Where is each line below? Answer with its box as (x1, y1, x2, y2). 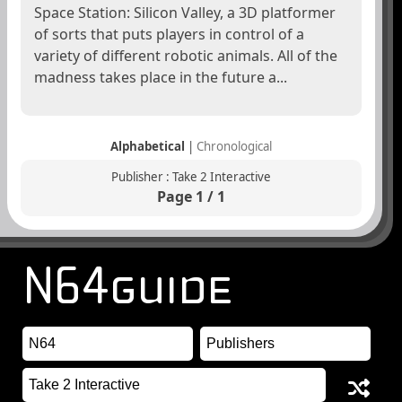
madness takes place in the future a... (34, 67, 287, 88)
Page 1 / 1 (157, 187, 225, 207)
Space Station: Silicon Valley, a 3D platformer (34, 3, 336, 23)
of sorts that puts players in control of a (34, 24, 304, 45)
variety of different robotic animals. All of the (34, 46, 337, 66)
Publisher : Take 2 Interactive (111, 169, 271, 186)
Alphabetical (110, 138, 185, 155)
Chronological (197, 138, 272, 155)
